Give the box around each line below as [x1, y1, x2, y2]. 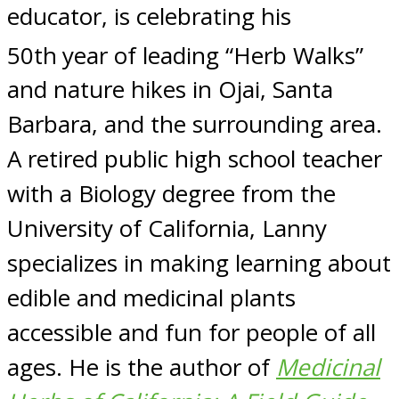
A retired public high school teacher [7, 142, 382, 175]
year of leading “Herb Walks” [62, 38, 363, 71]
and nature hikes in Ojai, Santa [7, 73, 333, 106]
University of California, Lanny [7, 212, 327, 245]
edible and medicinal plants [7, 281, 296, 314]
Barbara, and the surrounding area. [7, 108, 388, 141]
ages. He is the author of [7, 351, 276, 384]
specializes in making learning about [7, 247, 391, 280]
